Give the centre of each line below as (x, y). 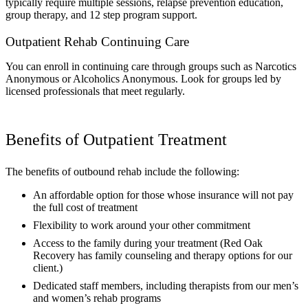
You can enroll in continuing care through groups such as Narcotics (151, 66)
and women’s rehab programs (97, 298)
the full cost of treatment (85, 207)
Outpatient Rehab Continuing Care (97, 41)
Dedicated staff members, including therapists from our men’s (166, 285)
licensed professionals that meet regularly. (95, 91)
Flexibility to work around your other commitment (142, 225)
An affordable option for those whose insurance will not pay (163, 195)
